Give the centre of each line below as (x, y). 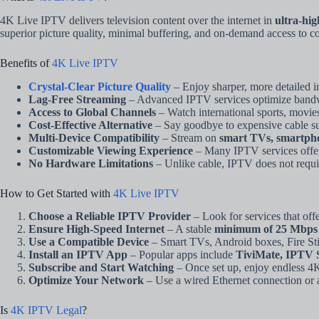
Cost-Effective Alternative (90, 125)
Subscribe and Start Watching (101, 268)
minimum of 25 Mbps (266, 229)
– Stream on (189, 137)
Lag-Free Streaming (77, 99)
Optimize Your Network (86, 281)
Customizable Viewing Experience (111, 150)
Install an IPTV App (78, 255)
